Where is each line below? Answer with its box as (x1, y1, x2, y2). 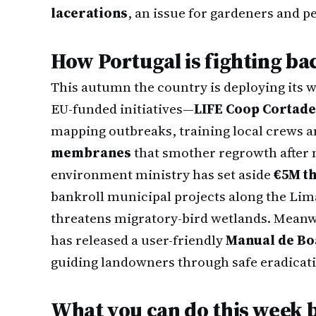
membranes (51, 143, 131, 162)
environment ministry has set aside (51, 165, 274, 183)
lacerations (51, 4, 128, 22)
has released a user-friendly (51, 231, 226, 249)
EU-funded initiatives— (51, 99, 194, 118)
